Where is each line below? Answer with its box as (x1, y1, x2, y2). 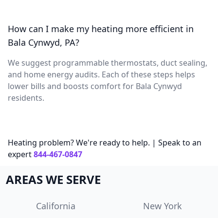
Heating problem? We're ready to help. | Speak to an (8, 137, 201, 148)
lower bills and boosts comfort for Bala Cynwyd (8, 80, 182, 91)
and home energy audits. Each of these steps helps (8, 69, 195, 80)
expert (8, 148, 32, 160)
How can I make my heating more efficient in (8, 22, 194, 35)
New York (143, 200, 182, 212)
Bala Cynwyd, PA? (8, 36, 79, 48)
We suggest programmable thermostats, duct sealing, (8, 57, 207, 68)
